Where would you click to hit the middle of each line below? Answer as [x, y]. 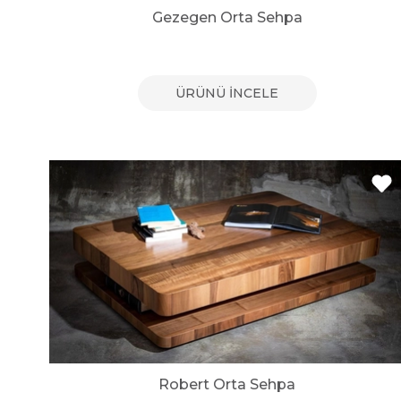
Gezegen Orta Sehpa [227, 18]
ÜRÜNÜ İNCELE [227, 94]
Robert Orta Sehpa [227, 384]
